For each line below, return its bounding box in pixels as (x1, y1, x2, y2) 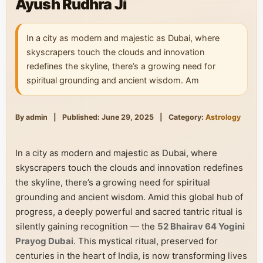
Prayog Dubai (15, 235, 73, 247)
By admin (15, 113, 48, 122)
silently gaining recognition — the (15, 221, 157, 232)
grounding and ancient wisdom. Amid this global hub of (15, 191, 243, 203)
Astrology (205, 113, 241, 122)
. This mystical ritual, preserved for (73, 235, 218, 247)
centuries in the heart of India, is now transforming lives (15, 250, 247, 261)
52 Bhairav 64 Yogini (157, 221, 245, 232)
